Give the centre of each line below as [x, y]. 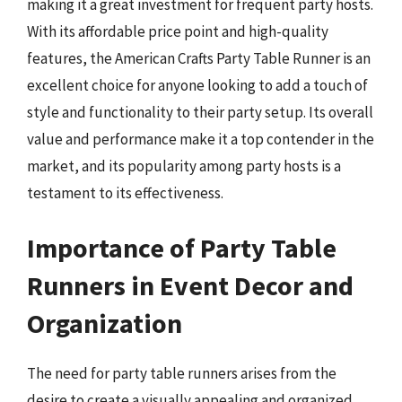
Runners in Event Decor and [190, 285]
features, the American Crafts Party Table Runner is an [199, 58]
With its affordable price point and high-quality [178, 31]
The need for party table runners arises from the [182, 373]
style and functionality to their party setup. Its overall [200, 112]
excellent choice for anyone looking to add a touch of [197, 85]
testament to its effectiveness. [125, 192]
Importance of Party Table [182, 248]
